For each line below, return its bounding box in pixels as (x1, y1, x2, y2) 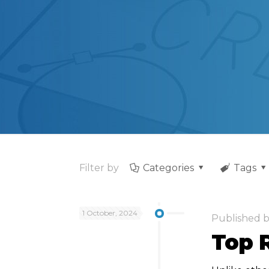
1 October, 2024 (82, 208, 138, 217)
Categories (143, 162, 195, 174)
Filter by (79, 162, 119, 174)
